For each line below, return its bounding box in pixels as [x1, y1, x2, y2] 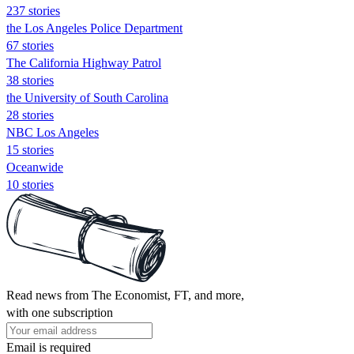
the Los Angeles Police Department [6, 21, 183, 35]
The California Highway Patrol [6, 55, 161, 70]
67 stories [6, 38, 54, 52]
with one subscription [6, 305, 113, 319]
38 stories [6, 73, 54, 87]
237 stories [6, 3, 60, 17]
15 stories [6, 142, 54, 156]
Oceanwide [6, 160, 63, 174]
